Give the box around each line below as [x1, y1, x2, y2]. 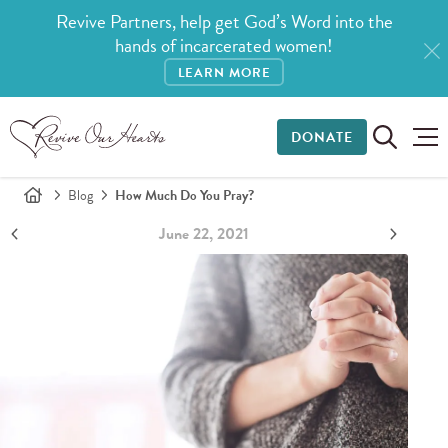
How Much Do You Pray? [115, 184, 254, 206]
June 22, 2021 [158, 221, 249, 246]
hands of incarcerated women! [115, 31, 333, 61]
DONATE [290, 126, 353, 148]
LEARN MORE [177, 63, 271, 84]
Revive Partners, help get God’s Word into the [55, 7, 393, 37]
